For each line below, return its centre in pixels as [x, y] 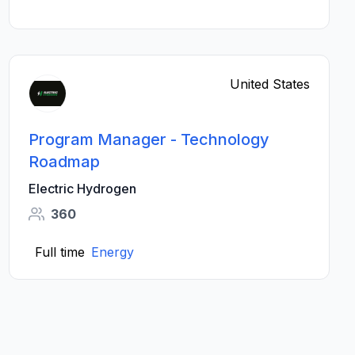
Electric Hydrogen [82, 189]
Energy [112, 252]
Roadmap [64, 162]
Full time [59, 252]
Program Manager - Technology [149, 139]
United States [269, 84]
